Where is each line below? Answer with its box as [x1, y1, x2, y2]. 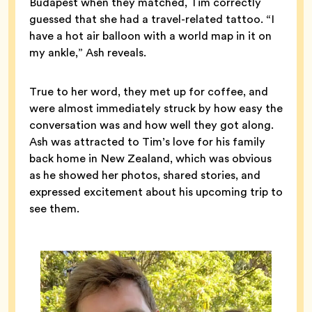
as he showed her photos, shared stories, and [29, 166, 260, 183]
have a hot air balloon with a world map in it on [29, 27, 272, 44]
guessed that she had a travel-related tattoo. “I [29, 10, 274, 27]
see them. [29, 200, 79, 217]
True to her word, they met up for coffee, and [29, 83, 268, 100]
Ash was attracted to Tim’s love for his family [29, 133, 265, 150]
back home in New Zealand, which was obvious [29, 150, 272, 166]
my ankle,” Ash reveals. [29, 44, 146, 61]
